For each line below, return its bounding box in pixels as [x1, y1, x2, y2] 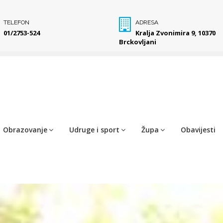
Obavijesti [181, 124, 216, 134]
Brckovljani [119, 37, 156, 46]
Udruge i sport [69, 124, 119, 134]
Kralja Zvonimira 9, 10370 [135, 28, 216, 37]
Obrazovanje [3, 124, 47, 134]
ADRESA [135, 19, 159, 26]
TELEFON [3, 19, 29, 26]
